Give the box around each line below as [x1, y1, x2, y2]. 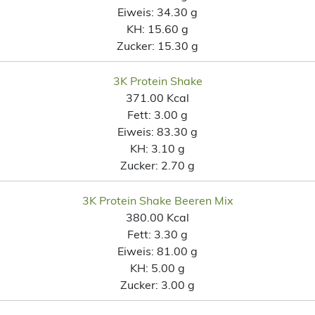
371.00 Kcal [126, 90, 189, 105]
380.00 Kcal [126, 210, 189, 224]
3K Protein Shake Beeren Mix [82, 193, 233, 207]
